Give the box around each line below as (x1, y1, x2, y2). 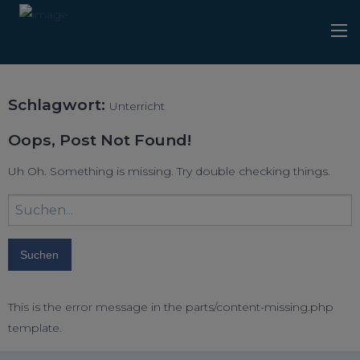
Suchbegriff (7, 197, 72, 211)
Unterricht (109, 99, 165, 113)
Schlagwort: (8, 95, 109, 114)
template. (8, 321, 62, 336)
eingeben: (7, 218, 64, 232)
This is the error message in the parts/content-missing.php (8, 300, 333, 315)
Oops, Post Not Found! (8, 130, 191, 149)
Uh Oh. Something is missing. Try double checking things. (8, 164, 330, 178)
